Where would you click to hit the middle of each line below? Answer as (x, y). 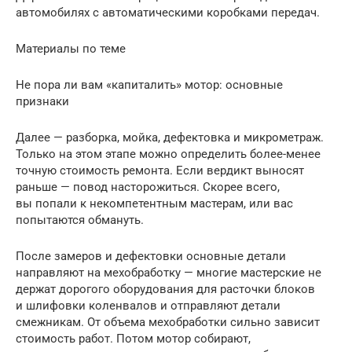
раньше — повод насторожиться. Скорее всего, (148, 187)
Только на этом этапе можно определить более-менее (168, 154)
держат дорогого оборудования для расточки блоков (165, 289)
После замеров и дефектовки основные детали (151, 256)
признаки (42, 101)
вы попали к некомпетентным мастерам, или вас (154, 203)
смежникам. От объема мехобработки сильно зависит (168, 322)
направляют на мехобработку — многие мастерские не (169, 272)
